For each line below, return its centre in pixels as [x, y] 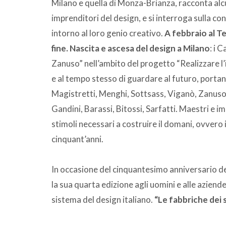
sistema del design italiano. [103, 199]
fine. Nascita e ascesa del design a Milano [131, 48]
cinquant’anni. [77, 139]
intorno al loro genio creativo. [108, 33]
